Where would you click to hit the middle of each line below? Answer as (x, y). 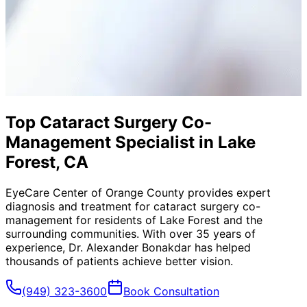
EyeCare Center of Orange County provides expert (138, 192)
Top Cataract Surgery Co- (109, 122)
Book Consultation (171, 291)
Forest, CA (47, 162)
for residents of (116, 220)
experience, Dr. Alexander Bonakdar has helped (128, 247)
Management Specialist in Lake (131, 142)
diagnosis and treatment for (79, 206)
